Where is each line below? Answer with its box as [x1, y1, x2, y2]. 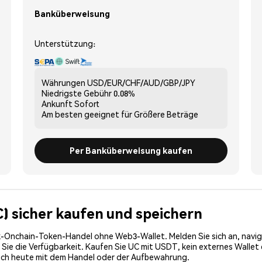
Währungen [42, 77, 85, 88]
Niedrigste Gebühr [42, 87, 112, 98]
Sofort [74, 98, 99, 109]
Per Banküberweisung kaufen [70, 144, 192, 156]
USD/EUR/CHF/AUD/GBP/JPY [87, 77, 195, 88]
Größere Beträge [134, 108, 198, 119]
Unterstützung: [35, 37, 95, 49]
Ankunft [42, 98, 73, 109]
